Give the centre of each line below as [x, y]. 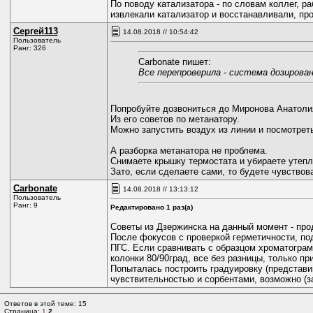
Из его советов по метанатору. [175, 119]
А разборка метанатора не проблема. [189, 150]
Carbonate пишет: [174, 62]
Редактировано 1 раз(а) [151, 207]
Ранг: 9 [25, 205]
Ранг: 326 [29, 48]
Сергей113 [35, 31]
